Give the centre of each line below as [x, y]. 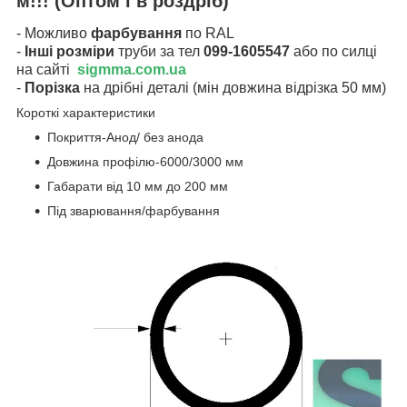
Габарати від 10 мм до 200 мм [138, 187]
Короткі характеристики [86, 113]
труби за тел [161, 52]
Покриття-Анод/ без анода [125, 138]
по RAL [210, 34]
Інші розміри [69, 52]
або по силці [333, 52]
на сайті [47, 70]
